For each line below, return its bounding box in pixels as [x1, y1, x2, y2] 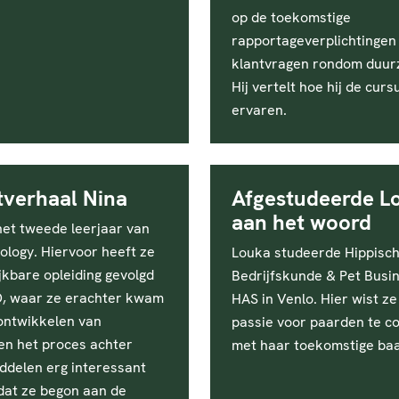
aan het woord [232, 208, 371, 236]
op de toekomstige [232, 8, 351, 27]
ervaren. [232, 101, 287, 119]
